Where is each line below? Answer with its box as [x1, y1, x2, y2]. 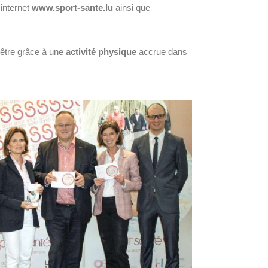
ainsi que [113, 2, 150, 13]
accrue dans [136, 47, 187, 57]
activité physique [66, 47, 136, 57]
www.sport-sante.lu [32, 2, 113, 13]
